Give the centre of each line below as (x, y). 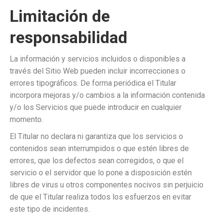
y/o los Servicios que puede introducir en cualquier (96, 107)
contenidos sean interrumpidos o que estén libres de (99, 148)
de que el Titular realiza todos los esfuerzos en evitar (101, 197)
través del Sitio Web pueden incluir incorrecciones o (98, 71)
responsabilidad (69, 37)
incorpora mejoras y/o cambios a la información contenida (107, 95)
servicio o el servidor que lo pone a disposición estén (101, 173)
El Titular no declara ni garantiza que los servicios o (96, 136)
